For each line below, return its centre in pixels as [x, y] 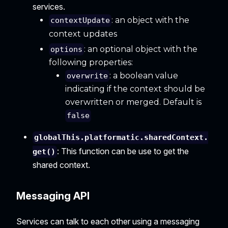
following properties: [91, 62]
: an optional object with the [141, 49]
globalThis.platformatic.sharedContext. [121, 138]
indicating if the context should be [135, 89]
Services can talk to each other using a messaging [108, 221]
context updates [83, 34]
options [67, 49]
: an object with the [151, 20]
